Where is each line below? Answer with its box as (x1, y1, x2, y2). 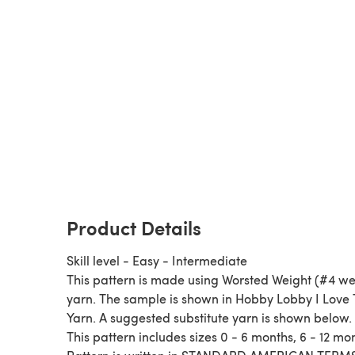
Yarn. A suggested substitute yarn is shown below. (67, 308, 352, 326)
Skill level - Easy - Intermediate (67, 251, 247, 269)
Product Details (67, 213, 201, 241)
